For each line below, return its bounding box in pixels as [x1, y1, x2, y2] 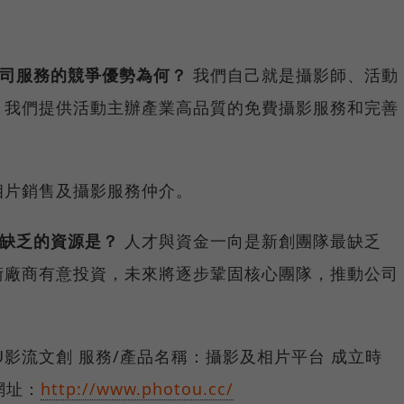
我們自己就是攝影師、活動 [188, 63, 399, 86]
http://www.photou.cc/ [41, 377, 234, 399]
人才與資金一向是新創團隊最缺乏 [119, 229, 381, 252]
